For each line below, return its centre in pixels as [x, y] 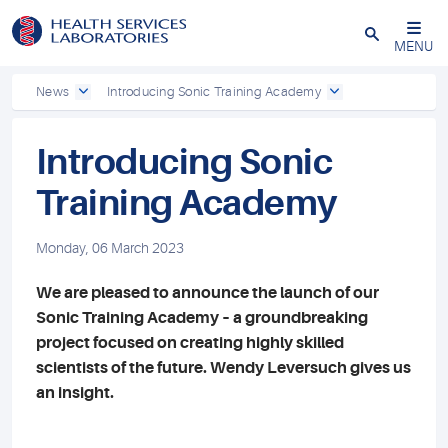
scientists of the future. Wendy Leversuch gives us [223, 368]
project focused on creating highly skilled [190, 343]
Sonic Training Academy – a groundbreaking [202, 318]
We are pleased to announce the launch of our [207, 293]
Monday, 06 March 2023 [110, 248]
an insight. [75, 393]
